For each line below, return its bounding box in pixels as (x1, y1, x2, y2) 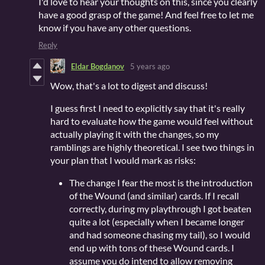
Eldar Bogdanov (71, 61, 124, 71)
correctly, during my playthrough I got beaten (69, 203, 251, 215)
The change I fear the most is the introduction (69, 177, 253, 189)
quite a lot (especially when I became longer (69, 216, 244, 228)
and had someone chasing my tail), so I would (69, 229, 250, 241)
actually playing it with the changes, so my (50, 128, 219, 140)
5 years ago (130, 61, 170, 71)
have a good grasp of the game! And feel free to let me (38, 9, 254, 21)
